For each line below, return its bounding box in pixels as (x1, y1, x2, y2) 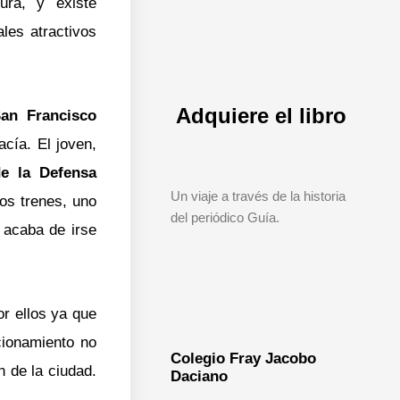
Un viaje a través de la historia (170, 187, 346, 204)
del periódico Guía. (170, 209, 279, 225)
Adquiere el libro (175, 103, 346, 128)
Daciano (170, 367, 228, 385)
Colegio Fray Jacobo (170, 349, 316, 367)
